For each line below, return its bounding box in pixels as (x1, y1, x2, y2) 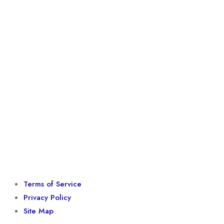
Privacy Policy (23, 192, 71, 203)
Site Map (23, 205, 53, 217)
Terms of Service (23, 178, 81, 190)
